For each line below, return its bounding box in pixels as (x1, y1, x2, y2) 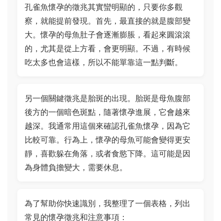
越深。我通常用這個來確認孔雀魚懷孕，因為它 (25, 121, 190, 131)
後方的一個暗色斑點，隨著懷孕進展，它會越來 (25, 107, 190, 117)
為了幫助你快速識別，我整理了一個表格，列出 (25, 198, 190, 208)
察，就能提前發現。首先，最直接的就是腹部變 (25, 16, 190, 26)
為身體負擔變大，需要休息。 (25, 162, 127, 172)
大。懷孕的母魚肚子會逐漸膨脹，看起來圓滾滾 (25, 30, 190, 39)
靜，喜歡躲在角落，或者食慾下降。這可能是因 (25, 148, 190, 158)
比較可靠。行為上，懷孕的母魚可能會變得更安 (25, 135, 190, 145)
